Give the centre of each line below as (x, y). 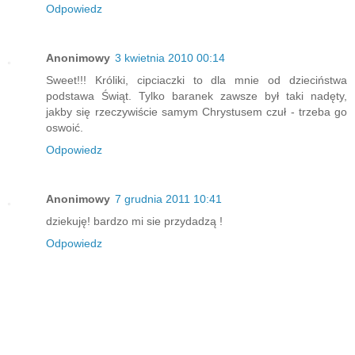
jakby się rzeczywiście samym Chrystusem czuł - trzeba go (197, 112)
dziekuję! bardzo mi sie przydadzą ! (134, 221)
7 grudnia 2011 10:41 (168, 199)
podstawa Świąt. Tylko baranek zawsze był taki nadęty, (197, 96)
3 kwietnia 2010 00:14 (170, 58)
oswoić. (65, 128)
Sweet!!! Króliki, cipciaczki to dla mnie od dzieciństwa (197, 80)
